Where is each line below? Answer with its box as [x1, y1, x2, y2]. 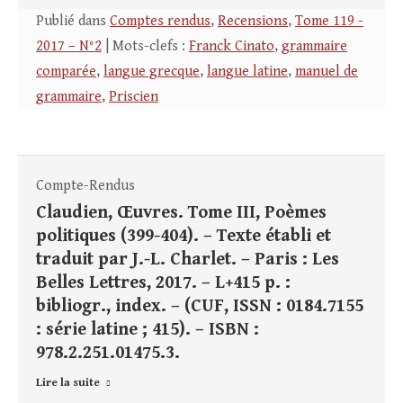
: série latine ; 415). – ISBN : [36, 319, 259, 341]
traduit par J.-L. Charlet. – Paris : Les [36, 249, 339, 271]
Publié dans [36, 13, 110, 31]
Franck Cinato [189, 38, 274, 56]
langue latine [207, 63, 288, 81]
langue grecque [103, 63, 200, 81]
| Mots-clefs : [102, 38, 189, 56]
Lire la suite [36, 376, 100, 390]
